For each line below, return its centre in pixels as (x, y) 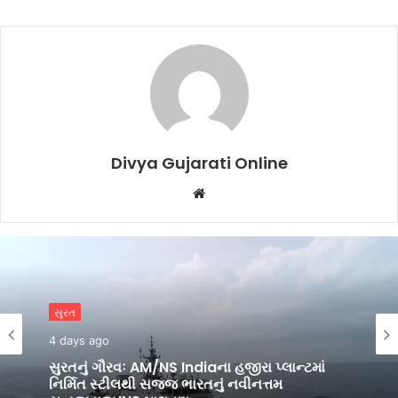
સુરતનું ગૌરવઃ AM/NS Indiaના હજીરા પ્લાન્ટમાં (187, 361)
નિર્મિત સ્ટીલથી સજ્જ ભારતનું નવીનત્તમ (138, 378)
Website (230, 192)
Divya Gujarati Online (199, 163)
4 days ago (79, 338)
